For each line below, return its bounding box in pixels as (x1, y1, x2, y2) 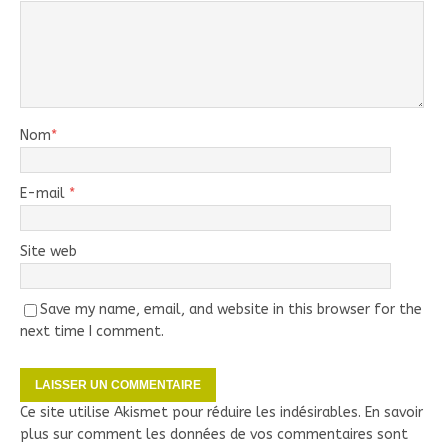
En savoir (365, 404, 423, 422)
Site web (20, 243, 77, 261)
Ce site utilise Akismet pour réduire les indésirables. (20, 404, 365, 422)
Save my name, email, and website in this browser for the (40, 301, 422, 319)
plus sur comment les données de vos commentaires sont (20, 426, 408, 444)
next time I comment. (20, 323, 164, 341)
